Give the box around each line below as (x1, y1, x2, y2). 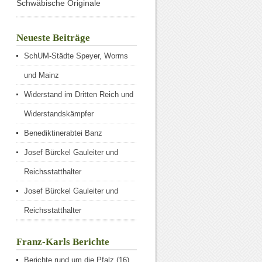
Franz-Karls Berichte (16, 236, 109, 247)
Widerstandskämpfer (24, 109, 94, 118)
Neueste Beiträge (16, 32, 90, 43)
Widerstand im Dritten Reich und (24, 90, 133, 99)
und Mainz (24, 71, 59, 80)
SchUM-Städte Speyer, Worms (24, 51, 128, 60)
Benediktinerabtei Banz (24, 129, 102, 137)
